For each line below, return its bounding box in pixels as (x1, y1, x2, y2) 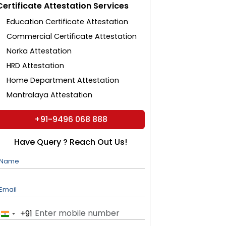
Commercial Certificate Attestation (7, 31, 137, 41)
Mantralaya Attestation (7, 90, 93, 100)
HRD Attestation (7, 61, 65, 71)
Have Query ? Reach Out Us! (14, 136, 127, 148)
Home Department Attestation (7, 75, 120, 85)
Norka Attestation (7, 46, 72, 56)
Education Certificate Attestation (7, 17, 129, 27)
